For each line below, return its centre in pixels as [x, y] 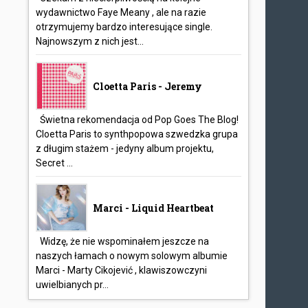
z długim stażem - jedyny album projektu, [125, 148]
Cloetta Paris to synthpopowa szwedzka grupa [137, 134]
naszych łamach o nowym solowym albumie [132, 256]
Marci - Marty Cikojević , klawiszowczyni [122, 270]
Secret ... [55, 163]
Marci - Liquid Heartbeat [154, 208]
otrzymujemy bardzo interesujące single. [124, 27]
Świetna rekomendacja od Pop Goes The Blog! [137, 120]
